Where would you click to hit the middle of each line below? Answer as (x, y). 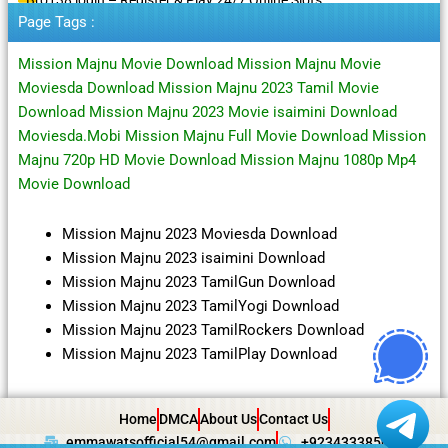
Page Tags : (56, 22)
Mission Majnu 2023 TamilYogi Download (200, 305)
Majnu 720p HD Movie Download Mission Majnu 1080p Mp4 (216, 160)
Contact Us (293, 418)
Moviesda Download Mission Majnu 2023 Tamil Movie (198, 88)
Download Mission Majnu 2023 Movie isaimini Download (207, 112)
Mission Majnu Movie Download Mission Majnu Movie (199, 64)
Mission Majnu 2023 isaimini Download (193, 257)
